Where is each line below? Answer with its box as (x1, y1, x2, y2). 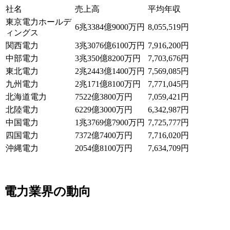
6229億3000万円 (75, 105, 132, 114)
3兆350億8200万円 (75, 54, 141, 63)
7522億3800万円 (75, 92, 132, 102)
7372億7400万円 (75, 131, 132, 140)
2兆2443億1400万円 (75, 67, 145, 76)
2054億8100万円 (75, 144, 132, 153)
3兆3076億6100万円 (75, 41, 145, 50)
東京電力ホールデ (6, 17, 71, 27)
